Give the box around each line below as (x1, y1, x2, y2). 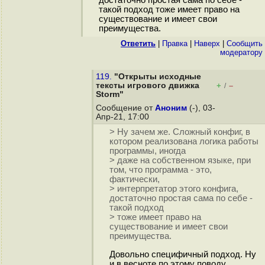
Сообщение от (96, 104, 155, 112)
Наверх (194, 39, 220, 48)
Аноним (155, 104, 187, 112)
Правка (162, 39, 188, 48)
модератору (220, 48, 263, 57)
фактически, (109, 174, 160, 185)
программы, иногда (109, 146, 186, 156)
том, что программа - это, (109, 165, 212, 175)
